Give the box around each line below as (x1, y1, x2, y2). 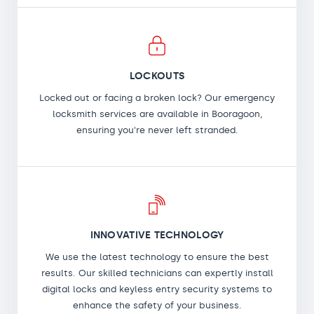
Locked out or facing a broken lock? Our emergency (39, 92, 275, 103)
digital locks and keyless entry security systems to (42, 283, 272, 294)
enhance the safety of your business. (72, 299, 242, 310)
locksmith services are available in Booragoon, (52, 108, 262, 119)
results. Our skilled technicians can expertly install (41, 267, 273, 278)
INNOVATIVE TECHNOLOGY (90, 228, 224, 241)
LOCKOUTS (129, 69, 185, 82)
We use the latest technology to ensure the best (45, 251, 269, 262)
